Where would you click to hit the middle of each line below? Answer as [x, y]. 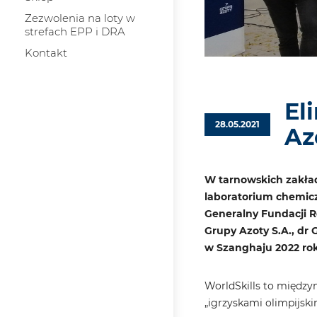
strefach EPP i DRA [75, 31]
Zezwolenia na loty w [80, 18]
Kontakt [46, 53]
